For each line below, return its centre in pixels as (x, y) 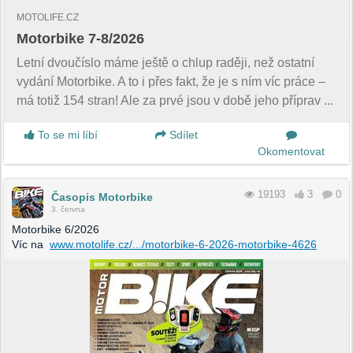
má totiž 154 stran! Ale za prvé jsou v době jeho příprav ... (175, 101)
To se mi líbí (67, 135)
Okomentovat (292, 152)
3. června (68, 210)
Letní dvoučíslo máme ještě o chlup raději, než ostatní (165, 63)
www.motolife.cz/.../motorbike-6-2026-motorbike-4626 (183, 245)
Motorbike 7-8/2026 (80, 39)
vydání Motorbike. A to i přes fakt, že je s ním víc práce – (171, 82)
